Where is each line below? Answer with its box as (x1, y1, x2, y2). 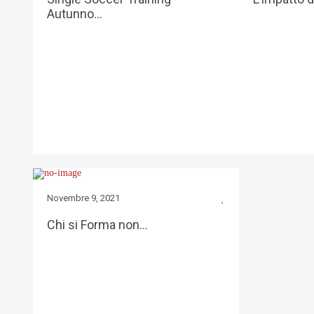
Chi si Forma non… (47, 217, 148, 232)
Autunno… (47, 6, 102, 21)
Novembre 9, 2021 (47, 192, 120, 203)
